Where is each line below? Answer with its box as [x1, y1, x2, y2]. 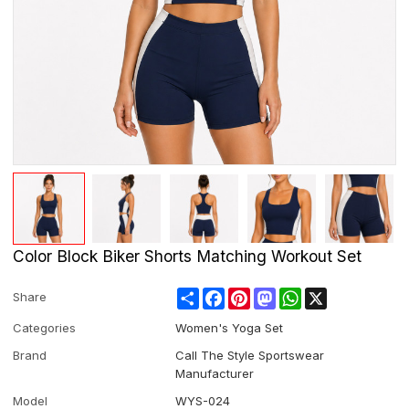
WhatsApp [301, 287, 362, 302]
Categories [13, 320, 77, 335]
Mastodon [276, 287, 333, 302]
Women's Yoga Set [175, 320, 284, 335]
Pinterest [250, 287, 301, 302]
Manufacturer [175, 365, 255, 381]
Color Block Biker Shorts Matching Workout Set [13, 246, 362, 266]
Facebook [225, 287, 282, 302]
